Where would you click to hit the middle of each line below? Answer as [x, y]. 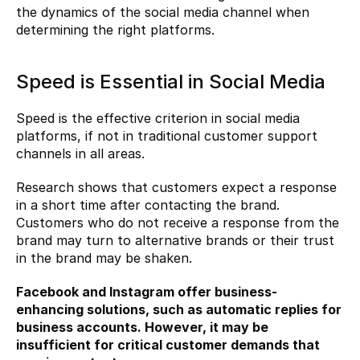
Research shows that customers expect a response [176, 188]
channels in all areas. [80, 154]
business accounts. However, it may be [142, 327]
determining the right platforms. [115, 30]
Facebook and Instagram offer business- [147, 292]
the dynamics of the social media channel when [163, 12]
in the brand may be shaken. [104, 258]
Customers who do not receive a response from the [178, 223]
